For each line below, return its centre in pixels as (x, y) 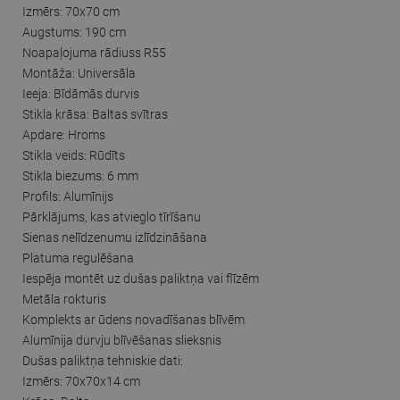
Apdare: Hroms (64, 134)
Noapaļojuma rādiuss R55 (94, 52)
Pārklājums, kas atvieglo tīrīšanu (112, 217)
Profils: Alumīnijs (68, 196)
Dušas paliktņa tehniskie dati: (103, 360)
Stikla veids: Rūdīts (74, 155)
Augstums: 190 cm (74, 32)
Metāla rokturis (64, 299)
